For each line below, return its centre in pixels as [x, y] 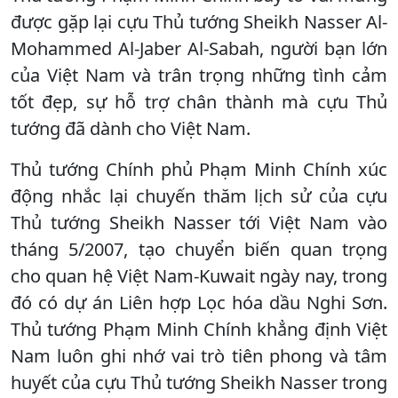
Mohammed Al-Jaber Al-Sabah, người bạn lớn [199, 48]
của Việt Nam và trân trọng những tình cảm [199, 75]
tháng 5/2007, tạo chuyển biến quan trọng [199, 249]
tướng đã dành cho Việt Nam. [131, 128]
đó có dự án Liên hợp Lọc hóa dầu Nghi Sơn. [199, 302]
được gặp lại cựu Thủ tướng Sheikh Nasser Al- [199, 21]
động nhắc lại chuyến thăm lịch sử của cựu [199, 195]
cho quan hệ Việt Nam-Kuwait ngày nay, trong [199, 275]
